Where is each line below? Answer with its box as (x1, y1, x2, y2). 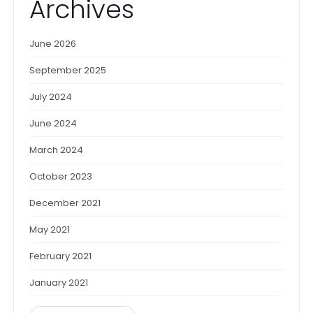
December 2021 (29, 196, 101, 210)
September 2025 (29, 63, 106, 77)
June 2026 (29, 36, 76, 50)
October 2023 (29, 169, 92, 183)
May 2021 (29, 222, 70, 236)
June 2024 (29, 116, 77, 130)
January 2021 (29, 275, 88, 289)
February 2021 (29, 249, 92, 263)
